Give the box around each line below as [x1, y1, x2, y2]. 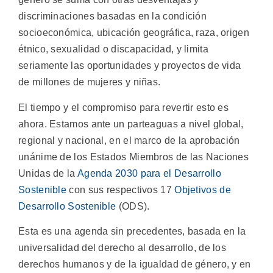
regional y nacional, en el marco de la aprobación [18, 135, 240, 146]
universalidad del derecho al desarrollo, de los [18, 243, 227, 253]
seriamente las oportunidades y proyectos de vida [18, 60, 241, 71]
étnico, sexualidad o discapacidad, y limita [18, 44, 208, 55]
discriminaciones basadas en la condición [18, 11, 207, 22]
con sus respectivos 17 [66, 184, 175, 195]
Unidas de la [18, 168, 77, 179]
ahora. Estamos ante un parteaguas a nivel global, [18, 118, 244, 129]
